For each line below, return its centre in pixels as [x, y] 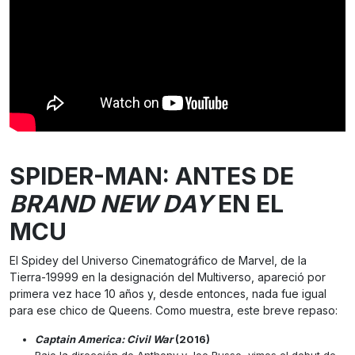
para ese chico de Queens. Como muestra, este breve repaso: [174, 310]
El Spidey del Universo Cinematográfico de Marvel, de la [158, 260]
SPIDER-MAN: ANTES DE [152, 176]
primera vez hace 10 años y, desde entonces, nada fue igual [168, 293]
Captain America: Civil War [104, 339]
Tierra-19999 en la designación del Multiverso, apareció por [168, 277]
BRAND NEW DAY [111, 203]
